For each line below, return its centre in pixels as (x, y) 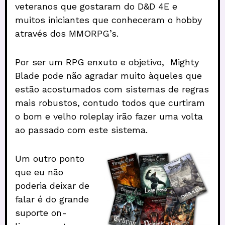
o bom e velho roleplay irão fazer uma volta (109, 116)
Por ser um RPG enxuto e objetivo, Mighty (107, 62)
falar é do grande (52, 199)
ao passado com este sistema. (81, 130)
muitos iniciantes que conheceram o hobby (108, 20)
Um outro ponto (50, 158)
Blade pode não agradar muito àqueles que (108, 75)
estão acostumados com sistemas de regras (112, 89)
